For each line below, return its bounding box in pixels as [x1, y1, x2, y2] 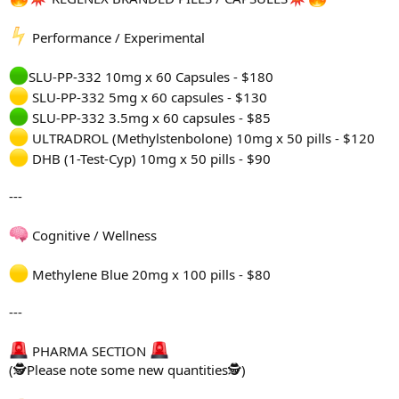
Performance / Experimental [28, 28, 205, 47]
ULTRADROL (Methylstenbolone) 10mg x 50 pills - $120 [28, 129, 375, 148]
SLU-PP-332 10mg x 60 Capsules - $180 [28, 68, 273, 86]
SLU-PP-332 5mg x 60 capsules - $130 [28, 88, 267, 107]
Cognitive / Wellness [28, 226, 157, 245]
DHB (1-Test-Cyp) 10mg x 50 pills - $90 [28, 150, 271, 168]
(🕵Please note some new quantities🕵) [9, 361, 246, 379]
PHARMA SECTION [28, 342, 150, 361]
